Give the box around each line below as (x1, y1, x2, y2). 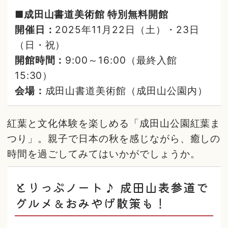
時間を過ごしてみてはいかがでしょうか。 (7, 148, 201, 160)
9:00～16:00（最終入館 (65, 53, 177, 66)
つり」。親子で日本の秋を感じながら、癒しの (7, 132, 221, 145)
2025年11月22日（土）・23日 (55, 23, 199, 36)
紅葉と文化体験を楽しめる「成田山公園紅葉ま (7, 117, 221, 130)
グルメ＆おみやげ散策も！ (14, 193, 167, 212)
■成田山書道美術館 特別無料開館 (14, 8, 168, 20)
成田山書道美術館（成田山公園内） (45, 84, 208, 97)
